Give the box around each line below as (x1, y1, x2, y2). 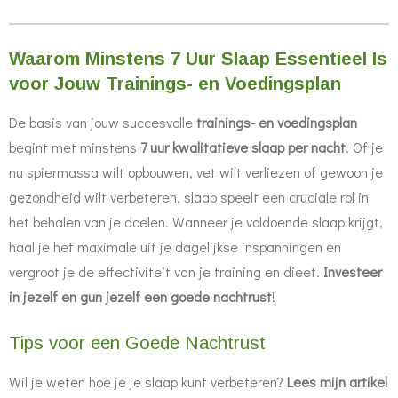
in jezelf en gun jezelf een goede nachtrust (9, 286, 272, 306)
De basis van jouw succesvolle (9, 112, 196, 131)
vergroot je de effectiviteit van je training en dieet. (9, 261, 323, 281)
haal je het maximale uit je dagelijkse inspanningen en (9, 236, 341, 256)
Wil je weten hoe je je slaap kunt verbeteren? (9, 371, 287, 391)
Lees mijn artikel (287, 371, 387, 391)
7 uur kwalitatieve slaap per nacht (140, 137, 346, 156)
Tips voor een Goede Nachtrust (9, 332, 266, 353)
